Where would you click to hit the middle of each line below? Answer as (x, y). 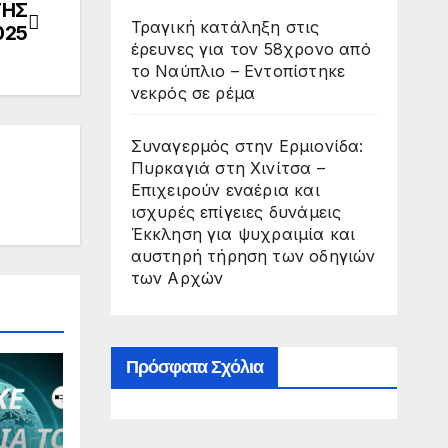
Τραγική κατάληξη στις (225, 26)
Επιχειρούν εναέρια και (225, 189)
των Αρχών (177, 277)
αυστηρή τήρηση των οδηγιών (253, 255)
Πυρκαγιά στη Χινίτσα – (227, 167)
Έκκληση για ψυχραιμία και (243, 233)
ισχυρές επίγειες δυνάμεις (236, 211)
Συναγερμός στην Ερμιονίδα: (247, 145)
